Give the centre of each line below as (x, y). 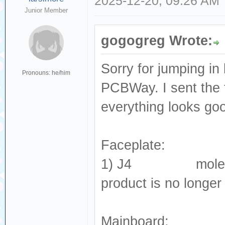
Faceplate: (133, 145)
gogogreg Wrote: (157, 41)
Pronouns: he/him (46, 73)
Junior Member (46, 10)
